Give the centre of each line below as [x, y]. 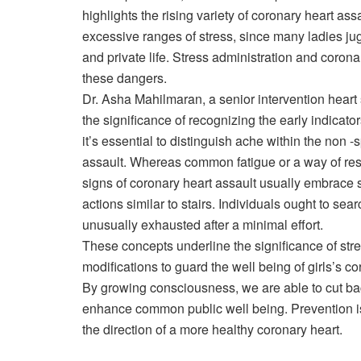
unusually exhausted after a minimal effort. [203, 224]
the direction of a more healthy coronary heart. [212, 329]
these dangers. [124, 77]
